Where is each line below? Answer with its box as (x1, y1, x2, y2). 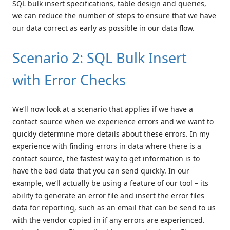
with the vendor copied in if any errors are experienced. (12, 215, 205, 225)
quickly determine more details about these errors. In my (12, 129, 209, 139)
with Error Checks (12, 70, 126, 90)
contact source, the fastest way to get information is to (12, 154, 200, 164)
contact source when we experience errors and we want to (12, 117, 214, 127)
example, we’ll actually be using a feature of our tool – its (12, 178, 208, 188)
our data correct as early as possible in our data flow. (12, 23, 195, 33)
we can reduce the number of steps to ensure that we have (12, 11, 216, 21)
